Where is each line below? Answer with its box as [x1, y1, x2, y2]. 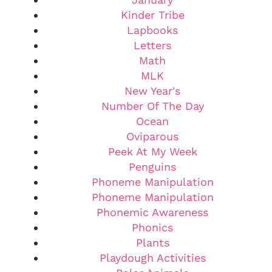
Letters [134, 38, 171, 52]
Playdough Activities [99, 251, 206, 264]
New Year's [124, 84, 180, 97]
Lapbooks [127, 23, 178, 36]
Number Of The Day [101, 99, 204, 112]
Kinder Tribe [120, 8, 185, 21]
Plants [135, 236, 169, 249]
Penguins [129, 160, 176, 173]
